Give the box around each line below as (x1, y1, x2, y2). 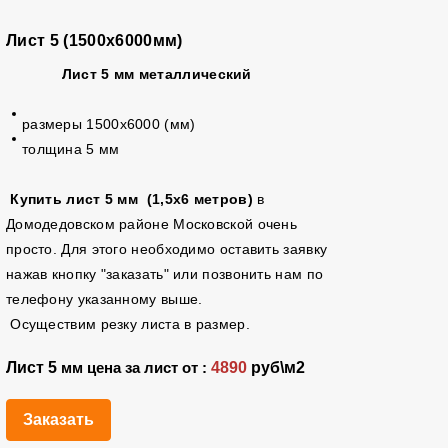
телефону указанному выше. (5, 291, 212, 307)
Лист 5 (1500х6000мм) (5, 32, 183, 49)
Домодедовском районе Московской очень (5, 216, 298, 232)
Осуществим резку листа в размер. (5, 316, 250, 332)
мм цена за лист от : (60, 360, 211, 376)
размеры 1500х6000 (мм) (21, 116, 196, 132)
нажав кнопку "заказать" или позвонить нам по (5, 266, 324, 282)
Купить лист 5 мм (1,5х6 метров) (10, 191, 253, 207)
